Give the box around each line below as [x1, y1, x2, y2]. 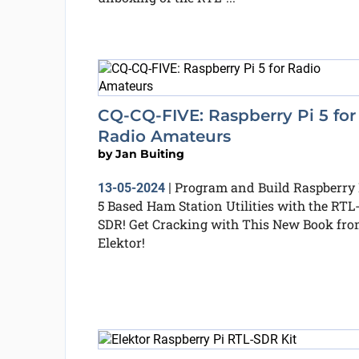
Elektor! [97, 234, 145, 251]
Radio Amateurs [97, 127, 231, 146]
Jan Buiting [115, 147, 184, 161]
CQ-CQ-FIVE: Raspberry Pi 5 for [97, 106, 356, 125]
